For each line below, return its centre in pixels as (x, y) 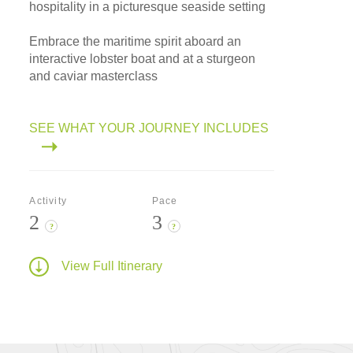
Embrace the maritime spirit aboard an (136, 42)
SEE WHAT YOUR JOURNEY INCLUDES (149, 128)
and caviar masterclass (94, 76)
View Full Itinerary (112, 266)
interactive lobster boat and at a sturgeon (143, 59)
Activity (48, 201)
